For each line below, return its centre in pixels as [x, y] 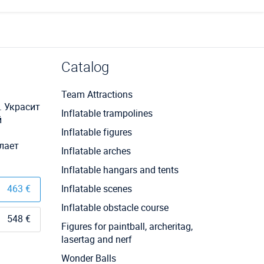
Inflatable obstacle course [115, 207]
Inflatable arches [96, 151]
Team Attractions [97, 94]
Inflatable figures [96, 132]
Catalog [85, 66]
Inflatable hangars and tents [120, 169]
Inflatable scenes [96, 188]
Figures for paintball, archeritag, [127, 226]
